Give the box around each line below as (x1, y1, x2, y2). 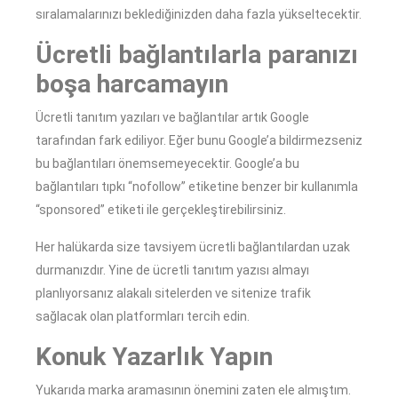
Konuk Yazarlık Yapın (36, 342, 273, 372)
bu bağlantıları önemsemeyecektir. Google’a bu (36, 156, 299, 171)
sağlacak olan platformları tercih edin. (36, 309, 250, 324)
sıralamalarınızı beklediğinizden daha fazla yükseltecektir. (36, 7, 362, 22)
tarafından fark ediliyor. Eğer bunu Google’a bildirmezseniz (36, 133, 362, 148)
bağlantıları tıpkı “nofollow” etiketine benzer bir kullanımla (36, 179, 358, 195)
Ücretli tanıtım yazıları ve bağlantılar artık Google (36, 110, 309, 125)
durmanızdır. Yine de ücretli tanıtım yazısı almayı (36, 263, 309, 278)
